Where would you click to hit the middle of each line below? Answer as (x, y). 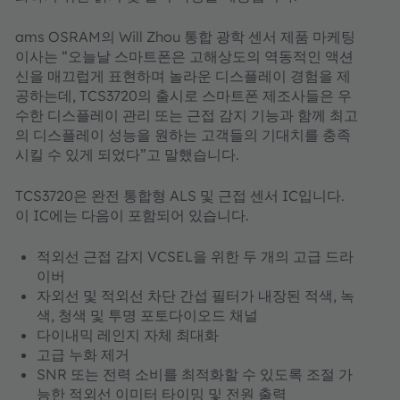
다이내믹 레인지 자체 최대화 (128, 335)
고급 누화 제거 (83, 354)
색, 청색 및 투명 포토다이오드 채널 (147, 315)
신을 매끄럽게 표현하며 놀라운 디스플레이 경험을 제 (183, 76)
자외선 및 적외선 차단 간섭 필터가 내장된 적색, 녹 (196, 296)
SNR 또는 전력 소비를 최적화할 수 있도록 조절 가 (195, 374)
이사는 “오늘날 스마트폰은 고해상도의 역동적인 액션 (184, 56)
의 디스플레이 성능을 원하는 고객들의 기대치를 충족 (183, 135)
